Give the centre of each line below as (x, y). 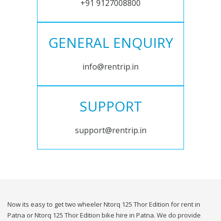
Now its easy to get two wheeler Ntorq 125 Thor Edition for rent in (104, 204)
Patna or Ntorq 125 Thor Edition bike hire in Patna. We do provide (104, 215)
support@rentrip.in (110, 130)
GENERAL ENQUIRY (110, 43)
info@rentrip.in (110, 67)
